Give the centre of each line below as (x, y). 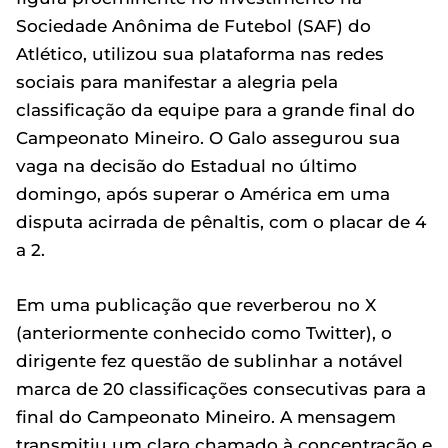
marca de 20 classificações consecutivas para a (221, 388)
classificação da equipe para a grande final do (215, 109)
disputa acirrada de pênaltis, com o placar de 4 (221, 221)
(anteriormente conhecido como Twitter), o (204, 332)
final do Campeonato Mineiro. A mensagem (206, 416)
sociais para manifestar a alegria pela (177, 81)
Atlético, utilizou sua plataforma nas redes (200, 53)
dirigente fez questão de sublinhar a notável (209, 360)
